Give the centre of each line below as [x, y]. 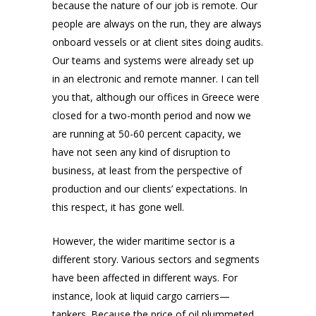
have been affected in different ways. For [145, 278]
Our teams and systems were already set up [153, 61]
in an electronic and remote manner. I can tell [156, 79]
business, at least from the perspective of [147, 171]
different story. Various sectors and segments [156, 260]
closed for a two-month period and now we [152, 116]
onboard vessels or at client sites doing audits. [158, 42]
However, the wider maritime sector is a [144, 241]
